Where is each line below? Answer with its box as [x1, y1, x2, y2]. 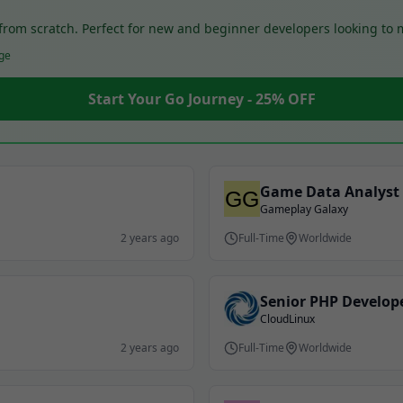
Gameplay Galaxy [260, 201, 348, 217]
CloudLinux [260, 311, 315, 327]
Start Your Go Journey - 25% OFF [87, 89, 316, 109]
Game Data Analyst [260, 182, 399, 201]
